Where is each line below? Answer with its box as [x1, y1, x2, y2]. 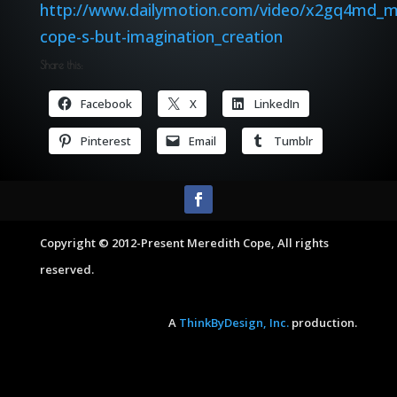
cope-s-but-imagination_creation [39, 25, 283, 47]
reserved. [39, 261, 94, 277]
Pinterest [80, 132, 131, 149]
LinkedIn [253, 95, 300, 112]
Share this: [39, 58, 83, 71]
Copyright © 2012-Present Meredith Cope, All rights [39, 234, 329, 251]
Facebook [80, 95, 132, 112]
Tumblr [273, 132, 313, 149]
